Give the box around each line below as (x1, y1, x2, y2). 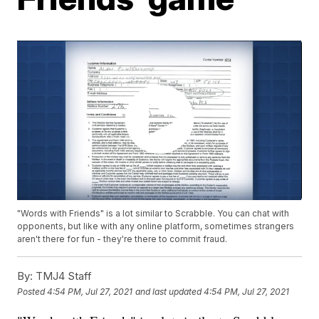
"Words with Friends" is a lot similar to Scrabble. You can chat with (17, 208, 290, 219)
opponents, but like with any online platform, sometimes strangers (17, 221, 295, 232)
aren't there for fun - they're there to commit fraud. (17, 234, 228, 245)
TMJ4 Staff (33, 269, 93, 283)
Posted (17, 286, 48, 297)
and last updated (135, 286, 202, 297)
